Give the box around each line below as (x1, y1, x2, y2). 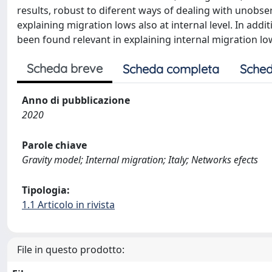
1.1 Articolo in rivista (22, 197, 115, 211)
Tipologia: (22, 183, 70, 197)
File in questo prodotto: (17, 242, 124, 256)
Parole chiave (22, 138, 87, 152)
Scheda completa (123, 61, 219, 76)
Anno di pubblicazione (22, 93, 130, 107)
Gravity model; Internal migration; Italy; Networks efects (22, 152, 258, 166)
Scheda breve (27, 60, 103, 76)
